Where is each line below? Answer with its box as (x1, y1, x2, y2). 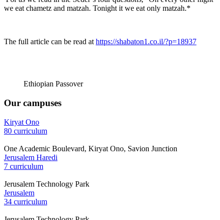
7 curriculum (4, 162, 43, 170)
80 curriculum (4, 126, 47, 135)
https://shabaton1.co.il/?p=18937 (96, 37, 196, 46)
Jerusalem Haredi (4, 153, 57, 162)
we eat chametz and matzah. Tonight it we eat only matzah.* (4, 4, 191, 13)
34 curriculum (4, 197, 47, 206)
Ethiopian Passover (24, 80, 83, 88)
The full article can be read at (4, 37, 96, 46)
